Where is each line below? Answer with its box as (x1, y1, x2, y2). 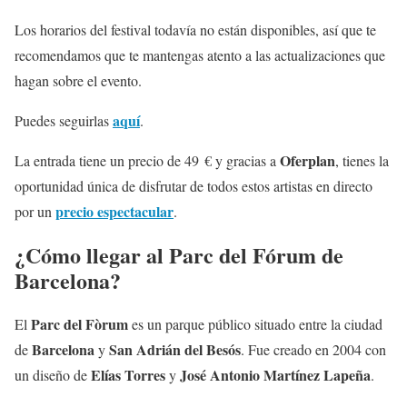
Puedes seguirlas (15, 111, 113, 131)
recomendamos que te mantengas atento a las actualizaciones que (15, 45, 385, 65)
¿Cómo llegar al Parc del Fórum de (15, 239, 343, 272)
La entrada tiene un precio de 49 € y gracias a (15, 151, 280, 171)
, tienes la (335, 151, 389, 171)
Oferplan (280, 150, 335, 172)
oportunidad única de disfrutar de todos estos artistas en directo (15, 176, 372, 196)
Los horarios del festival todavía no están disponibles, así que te (15, 20, 376, 40)
